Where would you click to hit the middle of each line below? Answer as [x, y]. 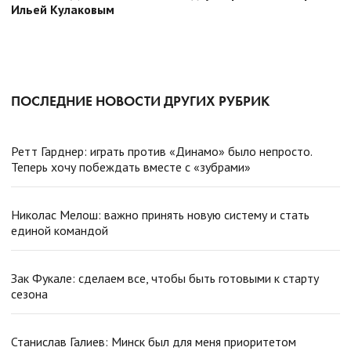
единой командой [60, 231]
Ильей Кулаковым [63, 10]
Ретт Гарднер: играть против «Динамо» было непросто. [161, 152]
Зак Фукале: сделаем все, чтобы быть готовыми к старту [165, 279]
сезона [29, 294]
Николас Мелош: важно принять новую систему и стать [160, 215]
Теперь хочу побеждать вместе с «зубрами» [131, 167]
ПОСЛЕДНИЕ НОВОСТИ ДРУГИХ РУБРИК [140, 101]
